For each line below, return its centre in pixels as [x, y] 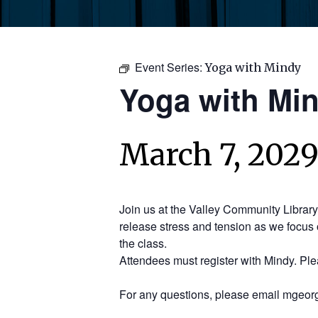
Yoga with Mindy [253, 67]
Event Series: [170, 67]
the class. [143, 243]
